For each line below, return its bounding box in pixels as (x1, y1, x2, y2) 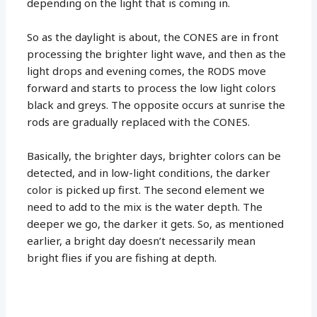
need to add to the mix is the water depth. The (27, 199, 263, 214)
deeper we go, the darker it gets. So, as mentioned (27, 216, 284, 231)
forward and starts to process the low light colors (27, 80, 277, 95)
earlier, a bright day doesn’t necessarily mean (27, 233, 256, 248)
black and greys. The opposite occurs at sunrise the (27, 97, 286, 112)
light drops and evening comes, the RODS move (27, 63, 267, 78)
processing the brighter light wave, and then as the (27, 46, 287, 61)
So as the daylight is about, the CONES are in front (27, 29, 279, 44)
